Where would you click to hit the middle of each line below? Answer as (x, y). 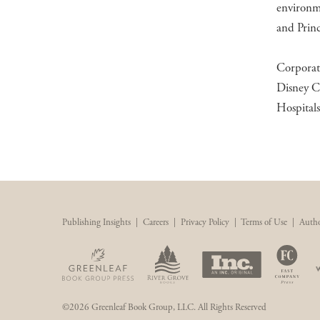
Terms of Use (264, 222)
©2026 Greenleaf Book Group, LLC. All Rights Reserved (164, 307)
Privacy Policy (205, 222)
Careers (156, 222)
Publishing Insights (96, 222)
